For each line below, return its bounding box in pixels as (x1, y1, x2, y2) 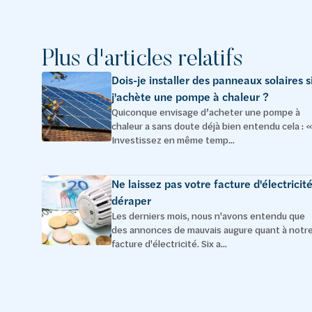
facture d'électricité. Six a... (111, 237, 227, 250)
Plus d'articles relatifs (42, 42, 243, 72)
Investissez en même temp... (111, 133, 235, 146)
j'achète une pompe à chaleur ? (111, 89, 269, 104)
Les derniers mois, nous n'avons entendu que (111, 209, 305, 222)
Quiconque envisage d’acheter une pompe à (111, 105, 300, 118)
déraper (111, 193, 151, 208)
